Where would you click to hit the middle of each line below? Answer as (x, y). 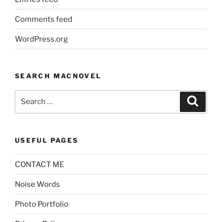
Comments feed (44, 19)
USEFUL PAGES (47, 140)
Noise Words (37, 184)
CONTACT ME (39, 164)
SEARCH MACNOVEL (58, 76)
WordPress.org (41, 39)
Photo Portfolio (42, 204)
